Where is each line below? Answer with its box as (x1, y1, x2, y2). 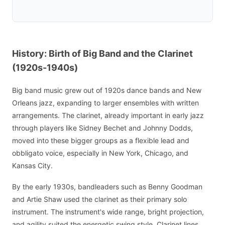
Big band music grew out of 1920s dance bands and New (12, 85, 201, 94)
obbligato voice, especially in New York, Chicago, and (12, 148, 188, 157)
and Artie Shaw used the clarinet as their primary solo (12, 195, 187, 204)
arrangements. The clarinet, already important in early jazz (12, 110, 204, 120)
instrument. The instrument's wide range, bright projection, (12, 207, 204, 216)
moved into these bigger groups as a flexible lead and (12, 136, 189, 145)
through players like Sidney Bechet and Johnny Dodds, (12, 123, 193, 132)
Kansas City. (12, 161, 53, 170)
